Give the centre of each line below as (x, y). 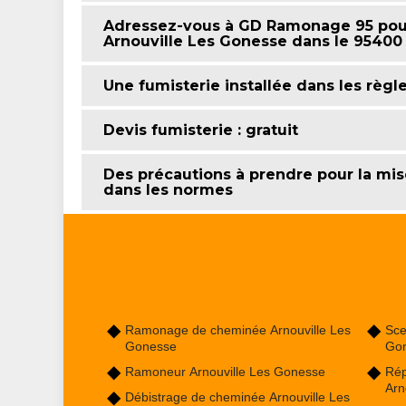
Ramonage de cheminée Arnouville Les (237, 329)
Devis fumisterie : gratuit (200, 130)
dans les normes (168, 189)
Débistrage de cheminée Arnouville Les (237, 396)
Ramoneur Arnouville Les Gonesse (225, 371)
